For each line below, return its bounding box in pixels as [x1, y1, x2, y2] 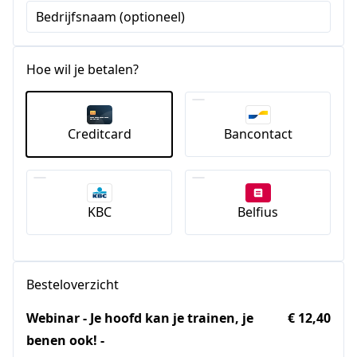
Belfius [237, 202, 278, 221]
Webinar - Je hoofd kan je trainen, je [26, 308, 253, 327]
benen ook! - [26, 331, 104, 349]
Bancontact [223, 124, 292, 143]
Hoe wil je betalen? [26, 61, 139, 78]
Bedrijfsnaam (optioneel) [36, 8, 185, 25]
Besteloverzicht [26, 275, 119, 293]
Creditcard [67, 124, 131, 143]
